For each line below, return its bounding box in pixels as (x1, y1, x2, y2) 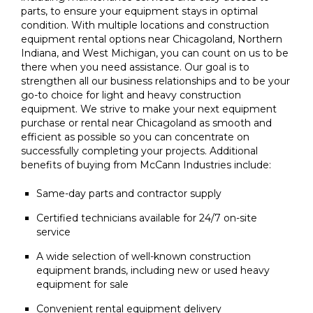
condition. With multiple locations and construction (21, 19, 269, 32)
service (36, 226, 71, 239)
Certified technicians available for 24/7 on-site (36, 212, 257, 225)
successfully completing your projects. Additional (21, 145, 258, 158)
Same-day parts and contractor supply (36, 187, 221, 201)
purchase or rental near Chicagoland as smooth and (21, 117, 272, 130)
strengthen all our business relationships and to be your (21, 75, 290, 88)
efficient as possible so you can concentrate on (21, 131, 249, 144)
